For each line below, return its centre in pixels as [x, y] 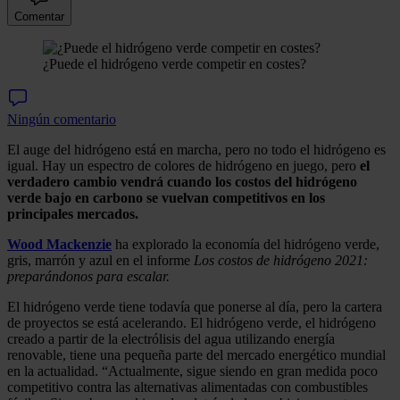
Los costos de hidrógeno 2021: [281, 260]
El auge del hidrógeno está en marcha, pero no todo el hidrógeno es [196, 149]
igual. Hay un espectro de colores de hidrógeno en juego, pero [183, 165]
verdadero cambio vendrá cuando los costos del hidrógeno [182, 181]
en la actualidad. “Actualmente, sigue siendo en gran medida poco [192, 371]
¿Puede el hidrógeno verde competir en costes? [175, 63]
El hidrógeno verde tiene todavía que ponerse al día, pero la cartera [195, 306]
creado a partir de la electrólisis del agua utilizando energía [171, 338]
